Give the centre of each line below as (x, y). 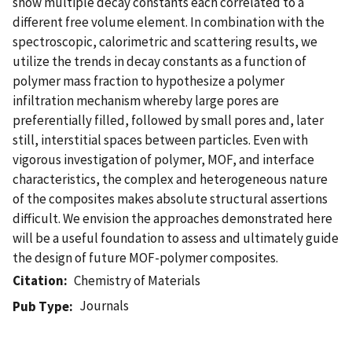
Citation (38, 280)
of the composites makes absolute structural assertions (170, 198)
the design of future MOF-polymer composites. (145, 257)
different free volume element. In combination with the (169, 22)
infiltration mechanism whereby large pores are (146, 100)
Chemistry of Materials (137, 280)
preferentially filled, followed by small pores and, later (168, 120)
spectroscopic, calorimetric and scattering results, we (165, 41)
